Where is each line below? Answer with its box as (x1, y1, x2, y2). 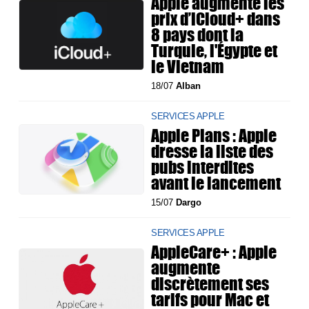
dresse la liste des (151, 139, 274, 164)
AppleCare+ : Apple (151, 239, 277, 265)
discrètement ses (151, 271, 270, 297)
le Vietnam (151, 54, 225, 79)
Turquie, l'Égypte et (151, 38, 278, 63)
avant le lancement (151, 170, 281, 196)
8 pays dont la (151, 22, 244, 48)
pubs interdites (151, 154, 255, 180)
